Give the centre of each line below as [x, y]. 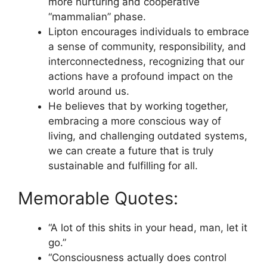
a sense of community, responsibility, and [147, 46]
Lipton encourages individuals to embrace [149, 31]
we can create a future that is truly [131, 150]
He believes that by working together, [138, 106]
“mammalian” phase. [97, 16]
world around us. [89, 91]
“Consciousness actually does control [137, 257]
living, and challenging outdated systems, [148, 136]
